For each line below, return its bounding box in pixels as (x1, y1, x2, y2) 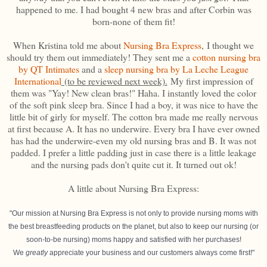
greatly (25, 248, 49, 257)
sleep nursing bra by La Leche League (104, 62, 249, 75)
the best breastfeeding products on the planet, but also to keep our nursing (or (8, 222, 259, 231)
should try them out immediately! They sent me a (7, 50, 193, 63)
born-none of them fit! (92, 14, 175, 27)
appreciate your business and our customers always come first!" (49, 248, 254, 257)
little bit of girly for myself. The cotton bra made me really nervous (9, 110, 258, 123)
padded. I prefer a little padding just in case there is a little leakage (11, 145, 256, 159)
